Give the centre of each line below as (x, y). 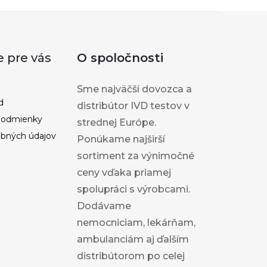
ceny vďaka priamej (124, 172)
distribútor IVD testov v (133, 105)
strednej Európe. (117, 122)
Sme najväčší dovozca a (135, 89)
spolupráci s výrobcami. (134, 189)
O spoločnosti (120, 58)
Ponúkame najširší (121, 139)
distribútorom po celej (131, 256)
